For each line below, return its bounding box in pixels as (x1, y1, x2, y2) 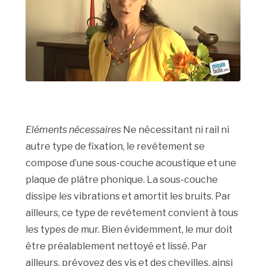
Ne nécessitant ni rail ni (121, 124, 230, 136)
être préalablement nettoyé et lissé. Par (26, 240, 208, 252)
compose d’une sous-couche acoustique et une (26, 157, 237, 169)
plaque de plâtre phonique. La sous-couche (26, 174, 218, 186)
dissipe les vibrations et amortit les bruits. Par (26, 191, 232, 202)
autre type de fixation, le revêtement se (26, 141, 205, 153)
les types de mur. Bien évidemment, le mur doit (26, 224, 233, 236)
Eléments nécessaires (26, 124, 122, 136)
